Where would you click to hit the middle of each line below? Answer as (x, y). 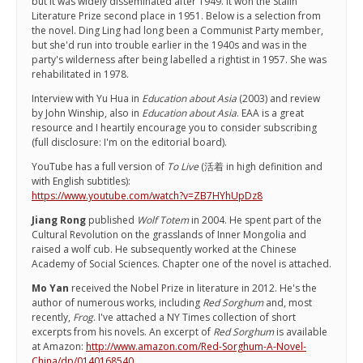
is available (301, 332)
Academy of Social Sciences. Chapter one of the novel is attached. (181, 264)
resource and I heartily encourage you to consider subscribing (174, 128)
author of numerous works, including (117, 303)
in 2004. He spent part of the (255, 220)
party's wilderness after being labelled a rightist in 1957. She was (179, 60)
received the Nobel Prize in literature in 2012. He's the (193, 288)
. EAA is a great (270, 113)
